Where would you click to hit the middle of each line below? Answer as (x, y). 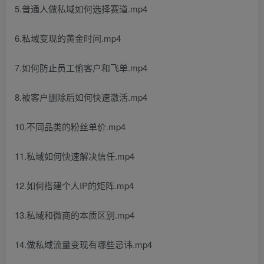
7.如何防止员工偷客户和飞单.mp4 (81, 67)
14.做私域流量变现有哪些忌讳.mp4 (83, 244)
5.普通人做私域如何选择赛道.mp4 (81, 9)
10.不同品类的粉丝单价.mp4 (70, 126)
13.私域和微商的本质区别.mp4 (75, 215)
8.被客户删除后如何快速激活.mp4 (81, 97)
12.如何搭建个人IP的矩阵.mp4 (74, 185)
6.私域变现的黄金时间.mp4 (68, 38)
